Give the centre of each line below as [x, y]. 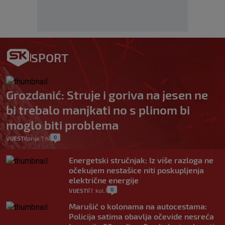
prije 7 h [38, 138]
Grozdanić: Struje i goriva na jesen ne [107, 94]
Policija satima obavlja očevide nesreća [141, 216]
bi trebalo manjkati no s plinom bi [98, 109]
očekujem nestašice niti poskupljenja [136, 170]
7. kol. [98, 190]
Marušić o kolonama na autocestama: [138, 206]
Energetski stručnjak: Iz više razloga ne [141, 160]
